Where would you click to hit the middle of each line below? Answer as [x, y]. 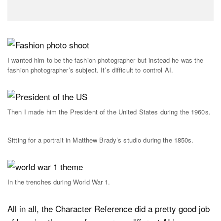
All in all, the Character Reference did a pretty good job [109, 208]
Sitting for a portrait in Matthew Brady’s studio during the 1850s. [101, 140]
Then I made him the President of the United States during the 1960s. [109, 111]
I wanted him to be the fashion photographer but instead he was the [106, 60]
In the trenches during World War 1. [59, 182]
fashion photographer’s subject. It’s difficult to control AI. [90, 70]
